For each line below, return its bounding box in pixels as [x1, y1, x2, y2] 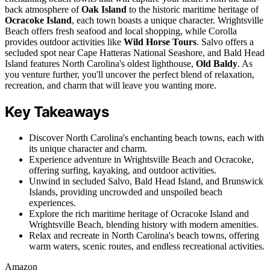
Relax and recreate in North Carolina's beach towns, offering [29, 230, 259, 240]
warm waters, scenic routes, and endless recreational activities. [29, 240, 265, 251]
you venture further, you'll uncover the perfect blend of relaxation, [5, 69, 254, 80]
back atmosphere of [5, 4, 81, 15]
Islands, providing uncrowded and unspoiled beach [29, 186, 222, 197]
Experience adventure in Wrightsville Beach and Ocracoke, [29, 154, 254, 165]
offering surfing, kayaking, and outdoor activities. [29, 165, 216, 175]
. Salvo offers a [196, 37, 254, 48]
